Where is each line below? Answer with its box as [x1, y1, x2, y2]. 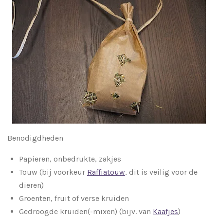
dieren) [19, 180, 44, 190]
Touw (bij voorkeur [19, 167, 87, 177]
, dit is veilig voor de [125, 167, 198, 177]
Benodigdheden [7, 133, 63, 143]
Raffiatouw [87, 167, 125, 177]
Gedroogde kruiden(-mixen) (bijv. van [19, 206, 153, 216]
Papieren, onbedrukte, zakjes [19, 154, 121, 163]
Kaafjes [153, 206, 178, 216]
